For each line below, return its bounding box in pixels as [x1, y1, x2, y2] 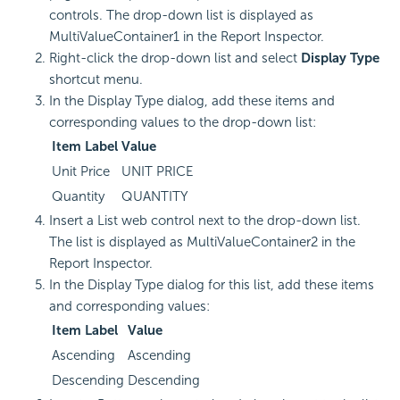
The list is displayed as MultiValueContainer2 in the [49, 233, 355, 250]
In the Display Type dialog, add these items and [49, 92, 335, 109]
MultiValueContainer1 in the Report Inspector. [49, 28, 324, 45]
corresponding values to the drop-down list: [49, 113, 316, 130]
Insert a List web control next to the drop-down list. [49, 212, 361, 229]
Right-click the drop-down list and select [49, 49, 301, 66]
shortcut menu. [49, 71, 143, 87]
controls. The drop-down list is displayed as [49, 6, 313, 23]
